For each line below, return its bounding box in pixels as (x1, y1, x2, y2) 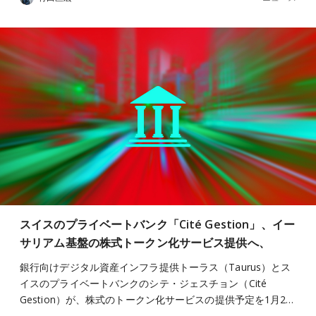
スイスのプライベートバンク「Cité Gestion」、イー (20, 217, 295, 232)
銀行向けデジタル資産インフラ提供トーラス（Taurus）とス (20, 260, 291, 274)
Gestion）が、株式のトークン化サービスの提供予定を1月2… (20, 293, 294, 306)
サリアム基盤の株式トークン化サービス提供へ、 (20, 235, 270, 250)
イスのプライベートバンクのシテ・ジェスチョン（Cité (20, 276, 267, 290)
